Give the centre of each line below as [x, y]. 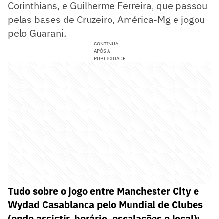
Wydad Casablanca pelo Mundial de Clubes [105, 204]
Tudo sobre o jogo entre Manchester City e [103, 191]
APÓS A [102, 51]
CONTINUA [106, 44]
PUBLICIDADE [109, 58]
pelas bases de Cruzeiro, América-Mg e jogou [106, 19]
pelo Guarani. [37, 33]
